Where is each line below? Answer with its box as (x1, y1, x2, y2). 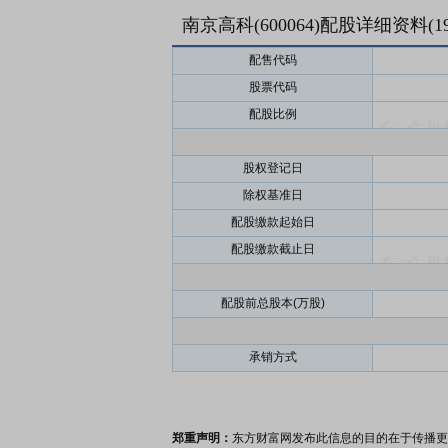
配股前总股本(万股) (220, 296, 325, 310)
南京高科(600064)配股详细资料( (182, 15, 434, 35)
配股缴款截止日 (230, 242, 315, 256)
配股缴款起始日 (230, 215, 315, 229)
